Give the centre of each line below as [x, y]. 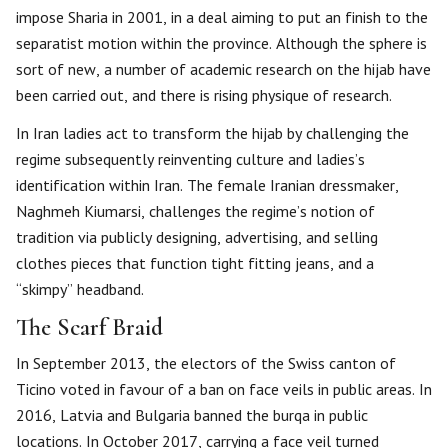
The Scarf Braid [89, 328]
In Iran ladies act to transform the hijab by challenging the [212, 133]
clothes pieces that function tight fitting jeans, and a [195, 263]
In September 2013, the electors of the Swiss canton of [206, 363]
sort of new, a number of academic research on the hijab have [223, 69]
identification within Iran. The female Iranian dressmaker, [207, 185]
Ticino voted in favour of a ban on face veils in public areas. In [224, 389]
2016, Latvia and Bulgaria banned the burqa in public [192, 415]
